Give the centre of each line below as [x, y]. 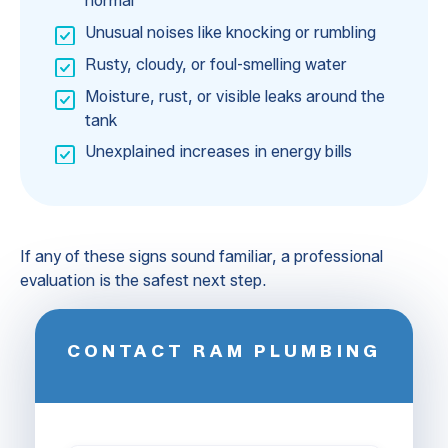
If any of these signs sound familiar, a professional [201, 257]
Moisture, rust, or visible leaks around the [234, 96]
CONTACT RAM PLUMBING [224, 350]
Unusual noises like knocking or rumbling [230, 32]
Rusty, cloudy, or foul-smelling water [215, 64]
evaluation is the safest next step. [142, 281]
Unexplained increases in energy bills [218, 152]
